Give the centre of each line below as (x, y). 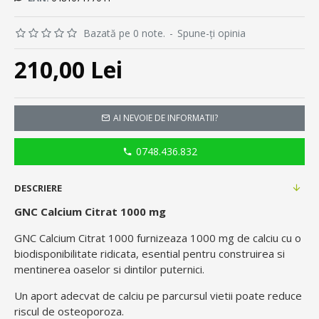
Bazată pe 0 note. (124, 33)
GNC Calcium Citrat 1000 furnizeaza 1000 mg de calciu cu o (159, 238)
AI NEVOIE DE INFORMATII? (166, 118)
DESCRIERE (38, 188)
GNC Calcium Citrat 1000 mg (90, 212)
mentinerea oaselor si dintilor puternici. (109, 270)
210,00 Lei (68, 70)
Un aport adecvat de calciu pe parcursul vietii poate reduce (158, 296)
